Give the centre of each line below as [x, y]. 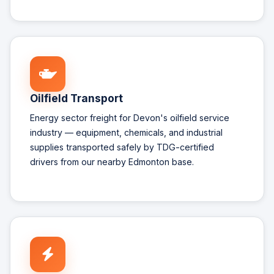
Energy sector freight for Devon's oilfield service [130, 117]
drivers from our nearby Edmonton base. [112, 161]
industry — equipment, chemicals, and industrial [126, 132]
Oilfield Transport [76, 98]
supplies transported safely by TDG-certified [122, 147]
